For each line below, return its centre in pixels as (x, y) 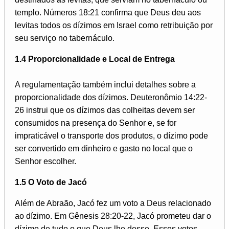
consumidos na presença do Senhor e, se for (96, 123)
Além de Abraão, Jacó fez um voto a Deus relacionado (113, 203)
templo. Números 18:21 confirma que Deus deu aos (108, 13)
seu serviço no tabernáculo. (65, 38)
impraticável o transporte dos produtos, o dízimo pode (111, 136)
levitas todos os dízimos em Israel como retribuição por (114, 26)
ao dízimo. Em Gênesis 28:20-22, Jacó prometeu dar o (113, 216)
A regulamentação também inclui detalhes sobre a (105, 85)
